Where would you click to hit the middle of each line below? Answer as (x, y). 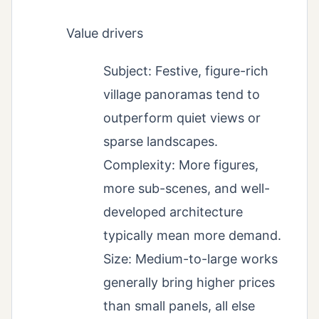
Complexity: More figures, (181, 164)
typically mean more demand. (192, 235)
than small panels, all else (179, 305)
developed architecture (173, 211)
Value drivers (105, 33)
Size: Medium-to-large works (190, 258)
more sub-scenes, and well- (187, 188)
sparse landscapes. (161, 141)
